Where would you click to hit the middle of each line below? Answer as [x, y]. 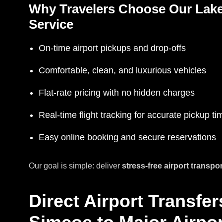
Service [51, 25]
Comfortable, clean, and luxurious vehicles [122, 70]
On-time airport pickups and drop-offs [112, 48]
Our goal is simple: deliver [75, 166]
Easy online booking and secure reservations [127, 137]
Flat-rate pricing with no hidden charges [117, 92]
